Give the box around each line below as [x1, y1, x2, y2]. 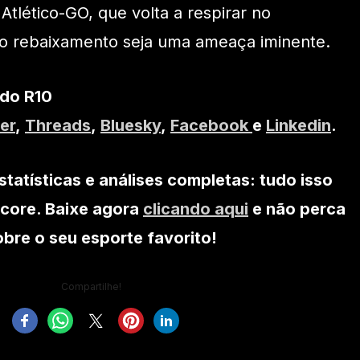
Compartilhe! [60, 280, 121, 293]
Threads [25, 116, 91, 136]
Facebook [170, 116, 252, 136]
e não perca [248, 199, 346, 219]
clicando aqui [143, 199, 248, 219]
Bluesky [100, 116, 161, 136]
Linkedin [266, 116, 331, 136]
